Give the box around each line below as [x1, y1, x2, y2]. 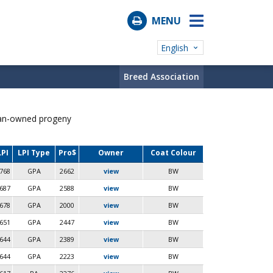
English [161, 41, 188, 54]
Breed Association [124, 70, 200, 82]
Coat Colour [150, 147, 196, 158]
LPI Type [18, 147, 50, 158]
